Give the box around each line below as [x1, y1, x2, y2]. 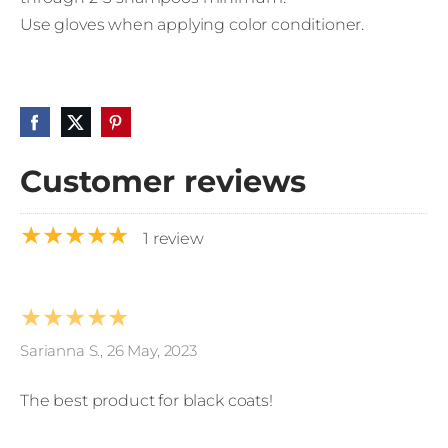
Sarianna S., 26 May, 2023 [20, 341, 197, 361]
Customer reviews [20, 163, 306, 201]
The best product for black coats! [20, 391, 273, 411]
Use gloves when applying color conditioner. [20, 15, 365, 35]
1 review [143, 229, 204, 249]
